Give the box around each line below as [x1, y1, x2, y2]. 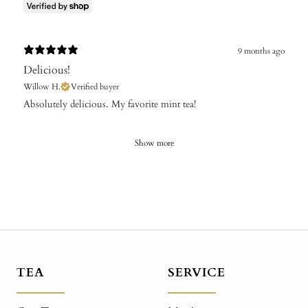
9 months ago [238, 45, 285, 57]
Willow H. [23, 80, 60, 92]
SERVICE [168, 263, 225, 281]
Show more [134, 137, 174, 148]
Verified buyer [71, 80, 119, 92]
